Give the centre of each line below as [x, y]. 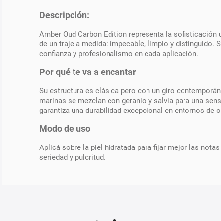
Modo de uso [65, 129]
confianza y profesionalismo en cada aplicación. [119, 54]
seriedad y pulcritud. [73, 157]
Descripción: [64, 16]
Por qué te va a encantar [88, 72]
